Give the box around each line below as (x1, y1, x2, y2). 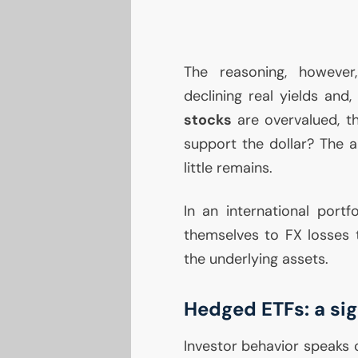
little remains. (183, 158, 272, 178)
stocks (183, 110, 232, 130)
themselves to (183, 225, 285, 245)
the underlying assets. (183, 249, 328, 269)
